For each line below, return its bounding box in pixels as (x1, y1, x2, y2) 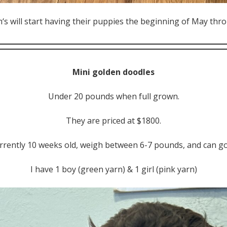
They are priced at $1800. (66, 115, 161, 126)
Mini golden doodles (72, 66, 155, 78)
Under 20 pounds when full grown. (48, 90, 179, 102)
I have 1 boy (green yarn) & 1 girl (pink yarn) (30, 163, 197, 175)
